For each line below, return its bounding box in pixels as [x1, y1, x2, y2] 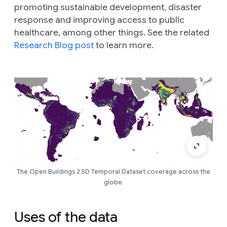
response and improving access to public [14, 14, 184, 26]
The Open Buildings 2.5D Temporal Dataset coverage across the [17, 168, 210, 176]
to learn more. [94, 40, 154, 51]
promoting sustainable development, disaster [14, 2, 202, 13]
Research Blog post [14, 40, 94, 51]
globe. [103, 178, 124, 186]
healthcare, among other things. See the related [14, 27, 209, 39]
